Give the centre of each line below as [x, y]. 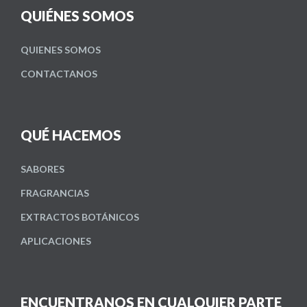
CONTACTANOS [59, 74]
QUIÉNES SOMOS [77, 16]
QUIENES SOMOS [61, 50]
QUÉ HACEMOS [71, 135]
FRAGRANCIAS [55, 193]
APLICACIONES [56, 241]
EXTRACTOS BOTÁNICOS [80, 217]
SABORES [42, 169]
